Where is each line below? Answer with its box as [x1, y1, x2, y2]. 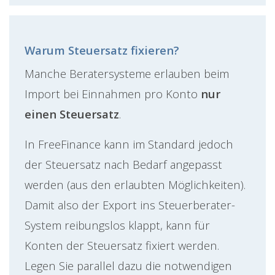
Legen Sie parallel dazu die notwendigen [25, 258, 232, 274]
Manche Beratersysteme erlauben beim [25, 66, 229, 82]
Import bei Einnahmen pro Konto [25, 86, 201, 102]
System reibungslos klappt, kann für [25, 217, 210, 233]
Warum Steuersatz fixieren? [25, 42, 179, 58]
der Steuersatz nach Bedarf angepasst [25, 157, 222, 172]
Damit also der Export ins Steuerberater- [25, 197, 235, 213]
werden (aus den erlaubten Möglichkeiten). [25, 177, 246, 193]
